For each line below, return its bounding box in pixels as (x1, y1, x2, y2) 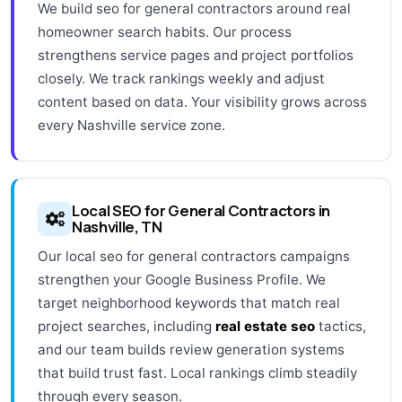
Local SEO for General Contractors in (72, 199, 330, 221)
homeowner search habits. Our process (38, 22, 292, 40)
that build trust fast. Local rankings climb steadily (38, 363, 357, 381)
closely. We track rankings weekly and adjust (38, 69, 325, 87)
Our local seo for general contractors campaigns (38, 247, 350, 265)
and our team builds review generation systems (38, 340, 345, 358)
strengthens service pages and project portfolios (38, 46, 354, 64)
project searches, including (38, 317, 215, 335)
